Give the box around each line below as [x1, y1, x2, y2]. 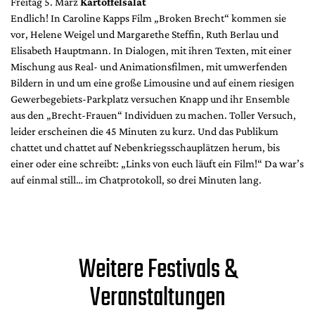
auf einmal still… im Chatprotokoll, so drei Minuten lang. [11, 173, 262, 186]
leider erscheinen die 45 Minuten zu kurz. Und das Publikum [11, 124, 278, 137]
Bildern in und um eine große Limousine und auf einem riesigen [11, 76, 295, 89]
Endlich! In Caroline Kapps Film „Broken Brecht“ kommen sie [11, 11, 286, 24]
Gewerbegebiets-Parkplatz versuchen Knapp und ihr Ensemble [11, 92, 290, 105]
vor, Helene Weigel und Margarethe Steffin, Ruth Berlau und [11, 27, 278, 40]
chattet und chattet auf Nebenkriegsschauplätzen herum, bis [11, 141, 280, 153]
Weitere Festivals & [78, 250, 237, 290]
